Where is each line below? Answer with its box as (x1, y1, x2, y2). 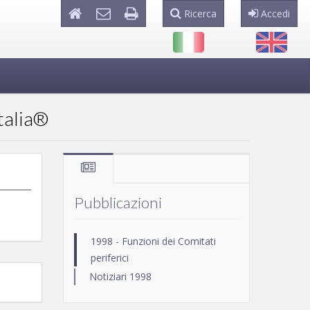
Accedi (258, 7, 290, 20)
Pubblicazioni (73, 193, 162, 212)
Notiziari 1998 (89, 270, 152, 283)
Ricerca (181, 7, 217, 20)
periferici (90, 251, 129, 264)
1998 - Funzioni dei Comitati (90, 235, 216, 248)
